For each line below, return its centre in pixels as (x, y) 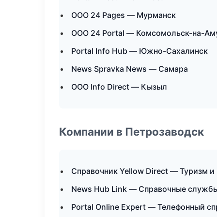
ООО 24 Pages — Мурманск (124, 15)
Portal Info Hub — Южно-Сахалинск (139, 51)
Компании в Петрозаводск (132, 132)
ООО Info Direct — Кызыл (119, 87)
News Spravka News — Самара (130, 69)
